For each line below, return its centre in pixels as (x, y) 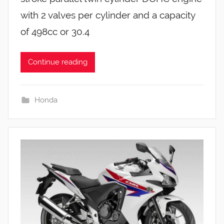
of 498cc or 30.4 (55, 31)
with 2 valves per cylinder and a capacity (108, 15)
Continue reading (58, 62)
